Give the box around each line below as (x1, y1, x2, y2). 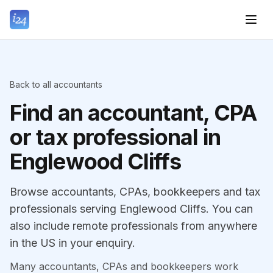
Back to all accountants (10, 79, 102, 90)
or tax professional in (10, 124, 221, 151)
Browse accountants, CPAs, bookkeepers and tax (10, 185, 260, 198)
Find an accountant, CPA (10, 99, 257, 126)
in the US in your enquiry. (10, 236, 135, 249)
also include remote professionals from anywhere (10, 219, 257, 232)
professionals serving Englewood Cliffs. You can (10, 202, 253, 215)
